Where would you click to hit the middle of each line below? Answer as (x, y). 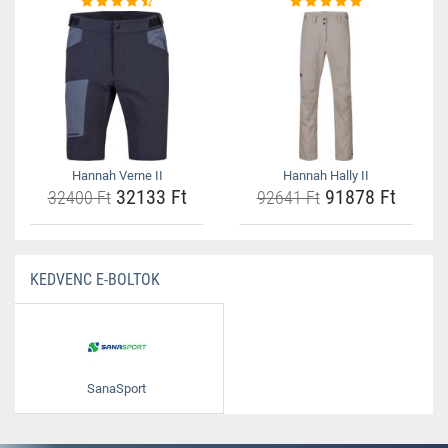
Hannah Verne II (117, 175)
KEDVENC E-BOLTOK (95, 279)
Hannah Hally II (326, 175)
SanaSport (116, 388)
